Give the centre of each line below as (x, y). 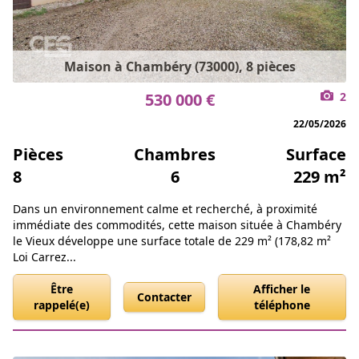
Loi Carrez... (44, 257)
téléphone (282, 305)
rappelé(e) (61, 305)
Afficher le (282, 289)
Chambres (175, 155)
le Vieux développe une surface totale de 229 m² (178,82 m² (172, 241)
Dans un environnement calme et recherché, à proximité (165, 209)
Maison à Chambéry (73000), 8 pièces (179, 67)
